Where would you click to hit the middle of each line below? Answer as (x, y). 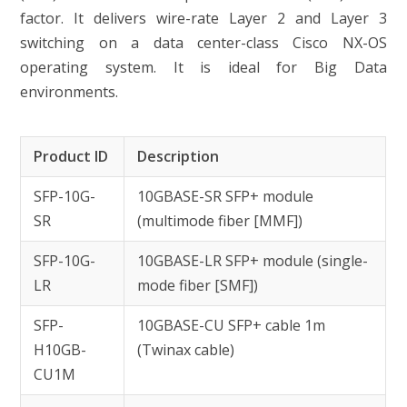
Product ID (71, 156)
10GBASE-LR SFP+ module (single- (253, 261)
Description (179, 156)
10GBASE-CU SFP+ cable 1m (232, 325)
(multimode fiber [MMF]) (220, 221)
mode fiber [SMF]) (198, 285)
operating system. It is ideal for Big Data (203, 67)
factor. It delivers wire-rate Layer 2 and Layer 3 (203, 18)
